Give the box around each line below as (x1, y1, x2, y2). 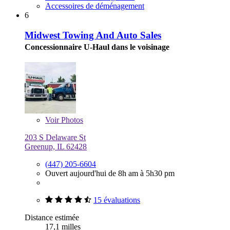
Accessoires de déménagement (45, 2, 144, 11)
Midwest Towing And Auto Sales (25, 29, 161, 41)
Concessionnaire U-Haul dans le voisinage (25, 42, 169, 51)
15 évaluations (93, 195, 140, 204)
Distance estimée (25, 213, 79, 222)
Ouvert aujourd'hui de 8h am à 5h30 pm (45, 168, 175, 178)
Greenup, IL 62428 (25, 142, 87, 151)
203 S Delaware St (25, 132, 86, 142)
